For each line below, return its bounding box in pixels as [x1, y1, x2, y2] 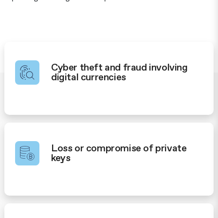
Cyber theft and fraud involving [51, 61, 188, 73]
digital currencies [51, 71, 126, 83]
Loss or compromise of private [51, 142, 187, 154]
